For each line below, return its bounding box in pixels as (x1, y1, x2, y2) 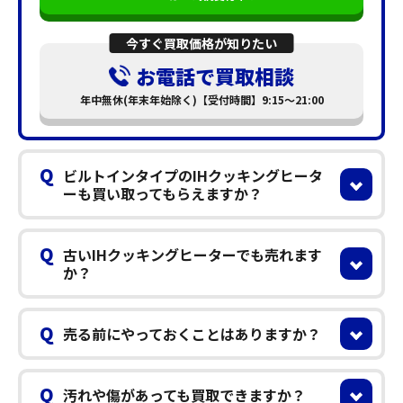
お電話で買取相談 (136, 60, 294, 90)
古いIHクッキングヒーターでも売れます (63, 243, 322, 265)
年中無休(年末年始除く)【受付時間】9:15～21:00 (79, 91, 324, 107)
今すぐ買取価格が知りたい (126, 33, 277, 52)
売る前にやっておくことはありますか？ (63, 322, 321, 345)
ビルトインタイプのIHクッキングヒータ (63, 164, 323, 186)
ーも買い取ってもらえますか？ (63, 182, 263, 204)
